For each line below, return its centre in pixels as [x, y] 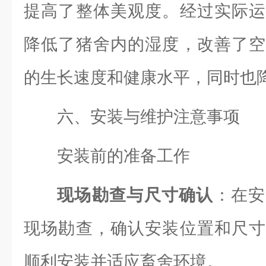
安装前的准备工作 [123, 156]
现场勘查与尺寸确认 [135, 195]
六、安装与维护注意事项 [148, 117]
